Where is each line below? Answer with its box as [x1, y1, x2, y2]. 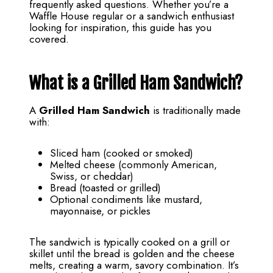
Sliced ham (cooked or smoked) [50, 146, 193, 161]
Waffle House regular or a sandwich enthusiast [29, 9, 234, 24]
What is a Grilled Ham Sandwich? [29, 73, 243, 94]
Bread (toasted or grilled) [50, 180, 161, 196]
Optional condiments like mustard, [50, 192, 202, 207]
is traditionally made [150, 103, 241, 118]
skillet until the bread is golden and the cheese [29, 246, 235, 261]
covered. [29, 32, 69, 47]
